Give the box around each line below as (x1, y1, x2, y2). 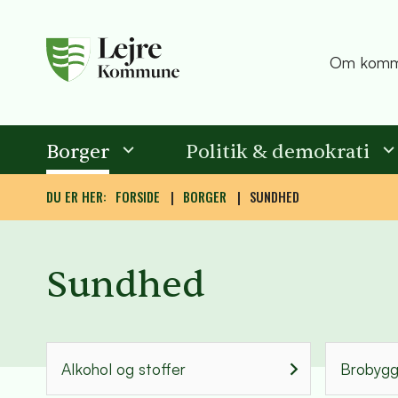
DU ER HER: (46, 187, 107, 206)
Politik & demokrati (186, 139, 370, 164)
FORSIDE (115, 187, 160, 206)
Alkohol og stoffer (61, 358, 186, 378)
